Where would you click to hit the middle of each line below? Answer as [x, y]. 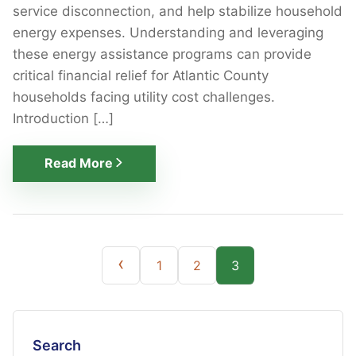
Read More [79, 163]
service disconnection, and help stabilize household [178, 11]
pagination [66, 288]
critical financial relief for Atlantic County [141, 75]
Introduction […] [63, 118]
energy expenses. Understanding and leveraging [168, 32]
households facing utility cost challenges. [144, 97]
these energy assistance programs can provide [162, 54]
